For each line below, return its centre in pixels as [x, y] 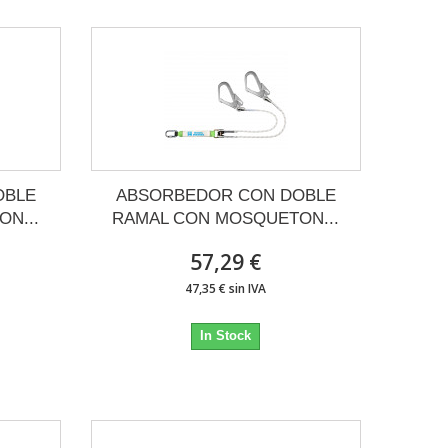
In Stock [226, 335]
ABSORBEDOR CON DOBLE [225, 195]
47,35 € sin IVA [226, 288]
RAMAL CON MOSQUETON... [226, 218]
